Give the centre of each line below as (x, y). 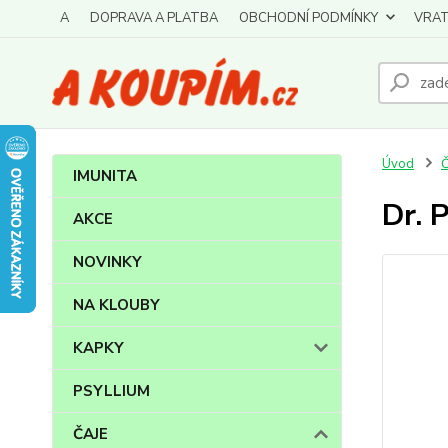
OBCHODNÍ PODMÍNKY (308, 18)
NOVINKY (107, 262)
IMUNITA (105, 176)
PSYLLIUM (111, 391)
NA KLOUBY (116, 305)
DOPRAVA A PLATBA (154, 18)
